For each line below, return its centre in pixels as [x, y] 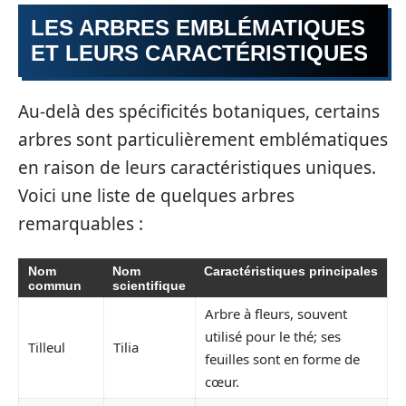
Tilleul [47, 348]
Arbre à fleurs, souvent [276, 314]
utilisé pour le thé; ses [273, 337]
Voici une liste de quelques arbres [156, 195]
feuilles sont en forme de [282, 359]
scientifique [149, 286]
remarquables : [81, 223]
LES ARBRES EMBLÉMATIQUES [198, 28]
